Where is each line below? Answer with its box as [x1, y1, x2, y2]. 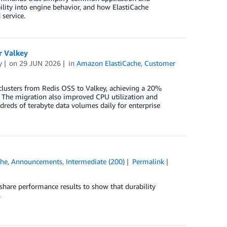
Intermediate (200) [66, 157, 125, 166]
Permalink [132, 157, 164, 166]
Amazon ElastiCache [77, 59, 141, 67]
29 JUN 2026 [19, 59, 61, 67]
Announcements [11, 157, 63, 166]
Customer [144, 59, 176, 67]
